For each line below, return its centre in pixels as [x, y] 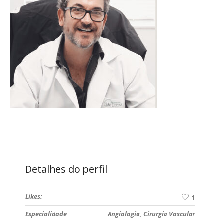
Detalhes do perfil [66, 169]
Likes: [34, 196]
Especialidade [46, 214]
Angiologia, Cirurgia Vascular [151, 214]
